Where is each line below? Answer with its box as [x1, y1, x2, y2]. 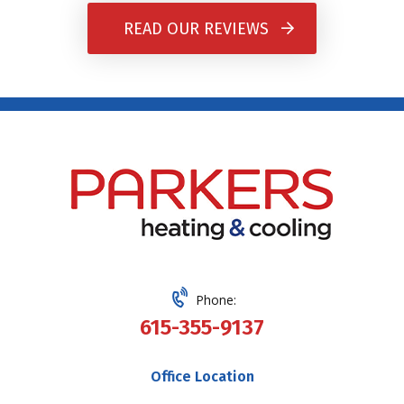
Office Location [150, 368, 254, 386]
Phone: [191, 291, 236, 309]
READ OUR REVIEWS [124, 18, 270, 39]
